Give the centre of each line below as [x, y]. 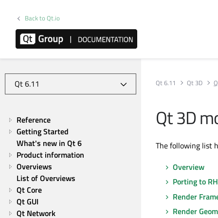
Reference [34, 120]
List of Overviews [46, 178]
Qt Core [29, 190]
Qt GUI [27, 201]
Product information [50, 155]
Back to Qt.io [43, 18]
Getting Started [43, 131]
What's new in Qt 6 [49, 143]
